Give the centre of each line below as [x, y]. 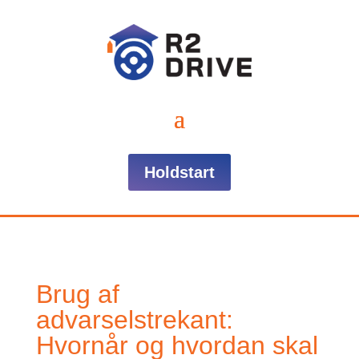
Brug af [77, 294]
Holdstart [179, 172]
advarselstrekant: [134, 319]
